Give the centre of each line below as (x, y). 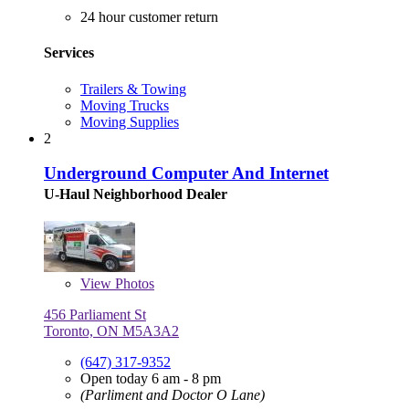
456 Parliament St (95, 315)
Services (69, 53)
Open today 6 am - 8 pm (151, 379)
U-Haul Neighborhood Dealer (136, 194)
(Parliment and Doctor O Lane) (173, 395)
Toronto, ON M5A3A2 (111, 331)
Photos (133, 284)
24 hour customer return (149, 17)
